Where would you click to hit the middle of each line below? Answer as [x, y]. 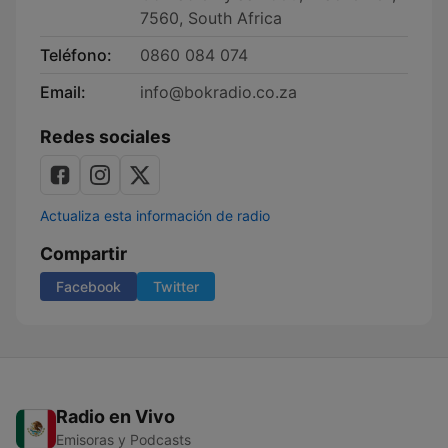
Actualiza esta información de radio [155, 215]
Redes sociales [105, 136]
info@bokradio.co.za [218, 92]
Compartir [83, 253]
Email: [63, 92]
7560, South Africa [211, 18]
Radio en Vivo [115, 416]
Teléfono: [76, 55]
